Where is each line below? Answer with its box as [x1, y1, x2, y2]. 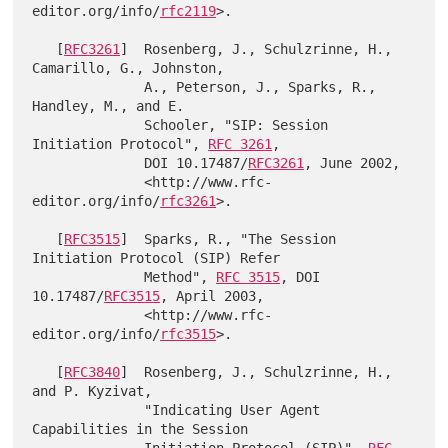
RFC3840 [64, 364, 121, 381]
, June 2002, [304, 155, 401, 172]
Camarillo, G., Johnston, [32, 60, 225, 77]
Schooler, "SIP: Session [32, 117, 145, 134]
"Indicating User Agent [32, 402, 145, 419]
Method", [144, 269, 217, 286]
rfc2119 [160, 3, 217, 20]
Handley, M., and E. [32, 98, 185, 115]
